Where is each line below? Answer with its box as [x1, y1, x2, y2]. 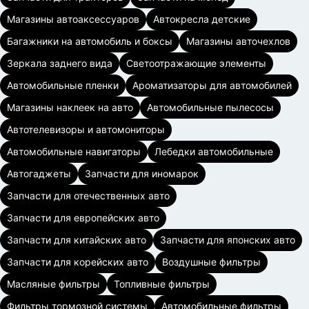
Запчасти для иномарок [85, 168, 199, 179]
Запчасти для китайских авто [7, 234, 146, 246]
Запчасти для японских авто [160, 234, 295, 246]
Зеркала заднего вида [7, 57, 112, 69]
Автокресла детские [153, 13, 250, 25]
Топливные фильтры [114, 278, 210, 290]
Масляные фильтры [7, 278, 100, 290]
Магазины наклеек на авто [7, 101, 133, 113]
